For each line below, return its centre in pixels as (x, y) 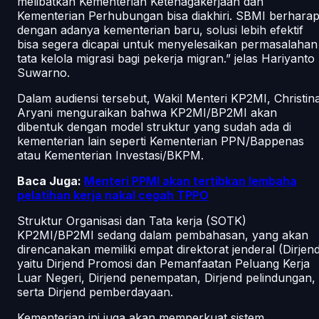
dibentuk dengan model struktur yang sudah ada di (154, 126)
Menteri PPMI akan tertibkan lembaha (190, 181)
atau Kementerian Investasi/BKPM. (112, 155)
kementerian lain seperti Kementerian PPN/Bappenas (161, 141)
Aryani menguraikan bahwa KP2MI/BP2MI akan (147, 112)
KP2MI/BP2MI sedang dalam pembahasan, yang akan (163, 235)
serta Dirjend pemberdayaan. (97, 292)
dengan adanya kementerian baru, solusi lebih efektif (160, 30)
